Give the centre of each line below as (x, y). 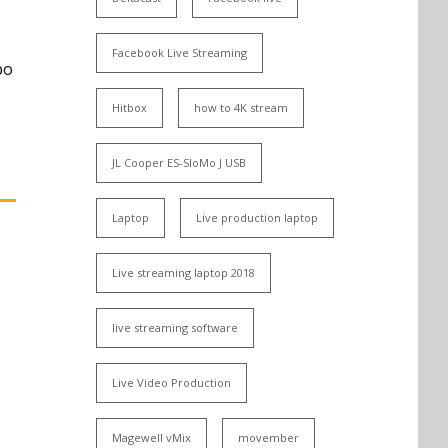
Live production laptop (257, 217)
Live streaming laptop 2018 (183, 272)
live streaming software (175, 327)
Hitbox (129, 107)
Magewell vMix (151, 437)
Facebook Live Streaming (179, 52)
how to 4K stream (241, 107)
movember (268, 437)
